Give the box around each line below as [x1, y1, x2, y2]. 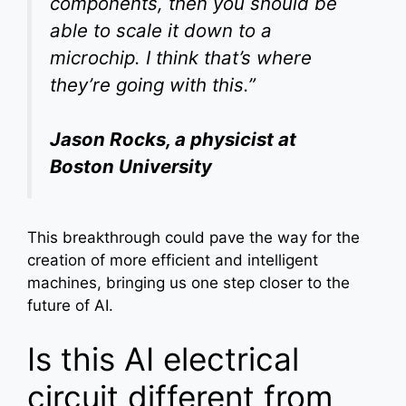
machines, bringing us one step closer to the [27, 273, 350, 292]
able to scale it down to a [50, 18, 272, 42]
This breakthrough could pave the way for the [27, 227, 360, 246]
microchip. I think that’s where [50, 45, 312, 69]
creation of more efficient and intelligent [27, 250, 318, 269]
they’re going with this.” [50, 72, 256, 96]
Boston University [50, 155, 212, 179]
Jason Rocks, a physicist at [50, 128, 296, 151]
